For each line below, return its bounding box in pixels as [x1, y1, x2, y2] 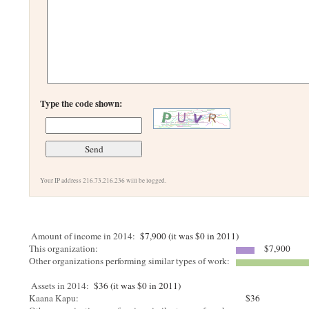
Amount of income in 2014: [31, 230, 136, 242]
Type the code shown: [40, 97, 123, 110]
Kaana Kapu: [29, 292, 82, 304]
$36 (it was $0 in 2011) [91, 279, 181, 292]
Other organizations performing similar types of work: [29, 255, 233, 267]
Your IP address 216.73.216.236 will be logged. [40, 176, 167, 185]
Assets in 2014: [31, 279, 90, 292]
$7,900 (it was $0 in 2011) [137, 230, 239, 242]
